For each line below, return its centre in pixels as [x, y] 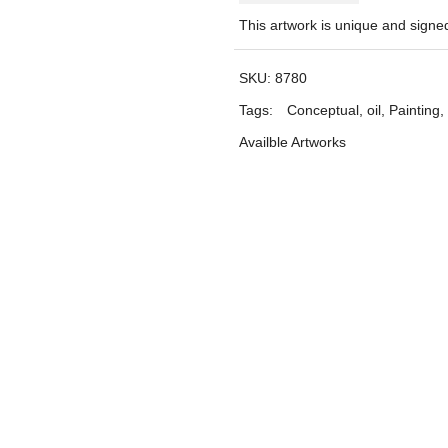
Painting [414, 110]
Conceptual [323, 110]
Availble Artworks [292, 142]
